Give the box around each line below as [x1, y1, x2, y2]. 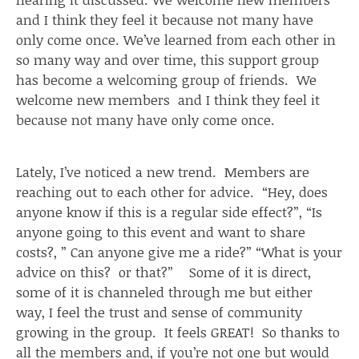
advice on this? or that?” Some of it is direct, [16, 262, 311, 281]
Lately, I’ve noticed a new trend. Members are [16, 162, 309, 181]
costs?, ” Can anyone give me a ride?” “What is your [16, 242, 342, 261]
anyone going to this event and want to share [16, 222, 305, 241]
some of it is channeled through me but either [16, 282, 313, 301]
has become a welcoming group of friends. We [16, 70, 317, 89]
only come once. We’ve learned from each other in [16, 30, 336, 49]
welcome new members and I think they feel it [16, 90, 320, 109]
